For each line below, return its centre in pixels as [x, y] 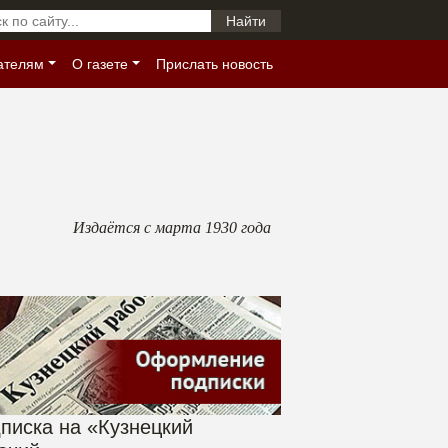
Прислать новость [214, 64]
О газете [100, 64]
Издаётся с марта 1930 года [172, 227]
